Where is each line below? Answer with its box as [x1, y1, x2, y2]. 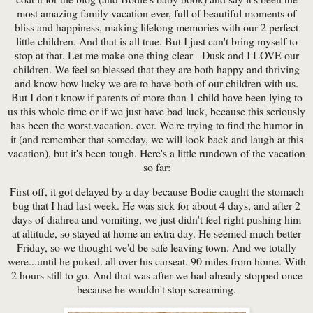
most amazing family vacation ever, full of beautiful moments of [17, 5, 296, 20]
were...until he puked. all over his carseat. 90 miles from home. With [7, 254, 306, 269]
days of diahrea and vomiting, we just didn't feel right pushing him [12, 212, 301, 227]
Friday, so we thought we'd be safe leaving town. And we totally [17, 240, 296, 255]
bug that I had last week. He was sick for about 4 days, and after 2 [13, 198, 300, 213]
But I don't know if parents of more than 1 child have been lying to [10, 89, 303, 104]
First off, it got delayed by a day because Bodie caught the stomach [9, 184, 304, 199]
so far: [143, 159, 170, 174]
